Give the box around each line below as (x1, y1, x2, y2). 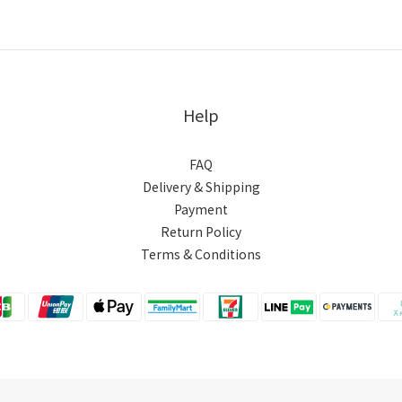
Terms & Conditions (141, 245, 261, 263)
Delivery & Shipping (142, 178, 260, 196)
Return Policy (161, 223, 241, 240)
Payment (174, 200, 228, 218)
